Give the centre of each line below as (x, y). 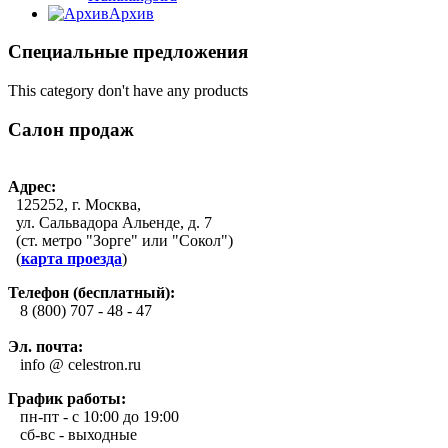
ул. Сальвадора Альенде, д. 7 (110, 222)
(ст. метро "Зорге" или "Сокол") (120, 240)
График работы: (67, 398)
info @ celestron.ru (74, 364)
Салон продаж (71, 129)
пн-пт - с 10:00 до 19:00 (93, 416)
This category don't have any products (128, 91)
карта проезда (71, 258)
